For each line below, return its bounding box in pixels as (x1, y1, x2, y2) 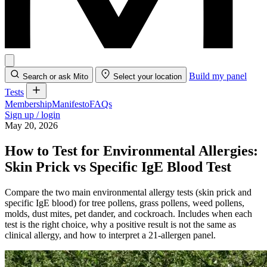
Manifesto (52, 99, 89, 109)
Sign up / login (5, 110, 60, 120)
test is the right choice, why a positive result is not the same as (5, 219, 236, 229)
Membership (5, 99, 52, 109)
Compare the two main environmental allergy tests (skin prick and (5, 187, 252, 197)
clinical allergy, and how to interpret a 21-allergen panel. (5, 229, 216, 240)
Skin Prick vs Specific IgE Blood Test (5, 159, 231, 175)
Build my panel (189, 71, 247, 81)
